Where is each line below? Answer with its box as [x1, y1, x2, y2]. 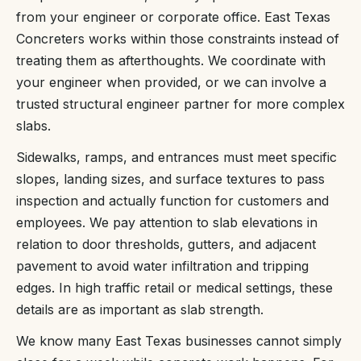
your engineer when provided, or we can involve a [16, 73, 326, 90]
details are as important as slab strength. [16, 301, 263, 317]
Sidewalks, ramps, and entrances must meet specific [16, 148, 337, 165]
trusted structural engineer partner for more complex [16, 95, 345, 112]
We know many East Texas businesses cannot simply [16, 332, 342, 349]
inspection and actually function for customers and [16, 192, 329, 209]
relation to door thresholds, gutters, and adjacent [16, 235, 316, 252]
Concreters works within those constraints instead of [16, 30, 339, 47]
